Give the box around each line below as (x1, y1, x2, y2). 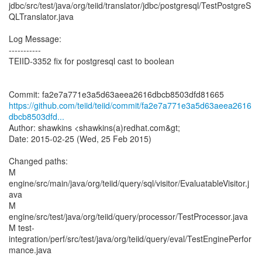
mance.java (9, 244, 51, 256)
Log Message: (9, 33, 61, 44)
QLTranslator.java (9, 11, 74, 22)
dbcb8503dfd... (9, 111, 64, 122)
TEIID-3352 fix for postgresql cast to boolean (9, 55, 174, 67)
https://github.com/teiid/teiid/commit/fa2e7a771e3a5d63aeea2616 (9, 99, 251, 111)
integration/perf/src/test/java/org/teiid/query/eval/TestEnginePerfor (9, 233, 251, 244)
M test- (9, 222, 35, 233)
